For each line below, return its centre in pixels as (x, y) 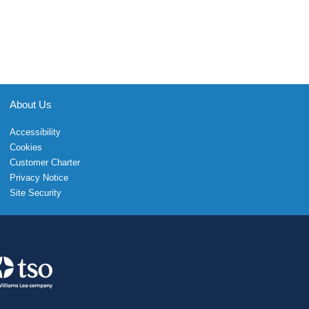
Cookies (26, 147)
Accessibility (35, 132)
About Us (30, 104)
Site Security (35, 192)
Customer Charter (44, 162)
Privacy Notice (39, 177)
